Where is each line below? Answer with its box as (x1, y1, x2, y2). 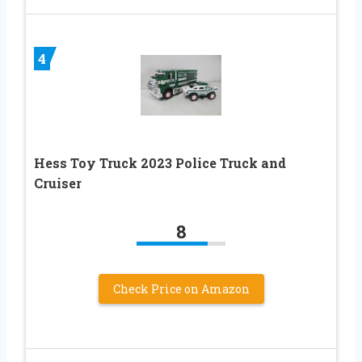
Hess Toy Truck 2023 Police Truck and (34, 154, 286, 171)
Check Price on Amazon (112, 280, 250, 297)
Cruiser (34, 174, 82, 192)
